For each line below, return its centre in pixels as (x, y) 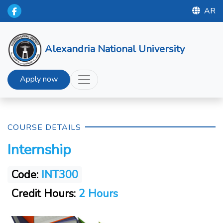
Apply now (39, 79)
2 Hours (97, 194)
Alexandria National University (115, 49)
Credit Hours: (44, 194)
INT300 (60, 175)
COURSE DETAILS (44, 127)
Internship (39, 150)
